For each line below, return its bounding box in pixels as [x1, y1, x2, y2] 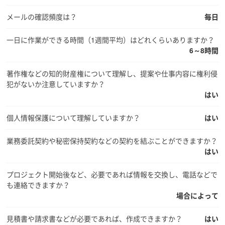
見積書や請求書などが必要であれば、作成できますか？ [7, 213, 183, 223]
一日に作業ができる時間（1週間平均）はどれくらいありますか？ [7, 34, 215, 45]
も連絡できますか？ [7, 179, 70, 190]
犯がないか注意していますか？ [7, 78, 105, 89]
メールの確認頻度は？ [7, 11, 77, 22]
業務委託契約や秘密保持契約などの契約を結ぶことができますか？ [7, 135, 218, 146]
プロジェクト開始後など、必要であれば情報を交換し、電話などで [7, 169, 218, 179]
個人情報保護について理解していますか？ [7, 112, 141, 123]
